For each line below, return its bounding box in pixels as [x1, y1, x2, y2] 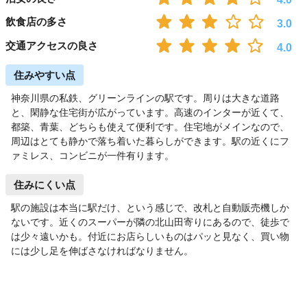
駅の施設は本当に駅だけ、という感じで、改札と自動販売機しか [11, 201, 289, 213]
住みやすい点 [14, 69, 75, 81]
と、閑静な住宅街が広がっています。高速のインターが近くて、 [11, 106, 289, 118]
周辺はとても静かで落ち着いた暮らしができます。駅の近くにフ [11, 135, 289, 147]
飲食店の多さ [5, 16, 67, 28]
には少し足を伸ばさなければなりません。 [11, 245, 193, 256]
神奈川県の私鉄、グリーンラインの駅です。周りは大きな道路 [11, 92, 280, 103]
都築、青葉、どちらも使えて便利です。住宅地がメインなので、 [11, 121, 289, 132]
